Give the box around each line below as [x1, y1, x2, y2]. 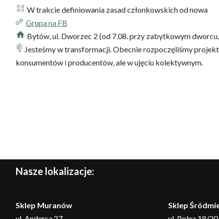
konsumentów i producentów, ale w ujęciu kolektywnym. [15, 57, 203, 67]
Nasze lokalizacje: [15, 165, 94, 177]
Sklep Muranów [15, 200, 72, 210]
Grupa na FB [25, 18, 67, 27]
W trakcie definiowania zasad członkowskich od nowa [25, 4, 208, 14]
